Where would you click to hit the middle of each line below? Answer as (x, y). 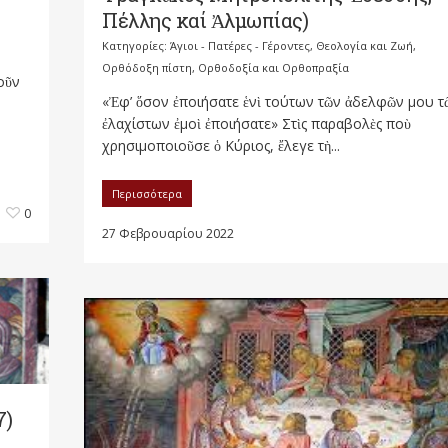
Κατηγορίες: (136, 45)
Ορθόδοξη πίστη (147, 67)
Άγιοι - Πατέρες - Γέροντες (240, 45)
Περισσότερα (147, 193)
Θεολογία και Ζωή (364, 45)
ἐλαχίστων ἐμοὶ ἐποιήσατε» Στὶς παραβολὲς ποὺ (256, 123)
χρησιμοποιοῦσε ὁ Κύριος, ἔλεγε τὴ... (221, 145)
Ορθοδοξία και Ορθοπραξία (273, 67)
